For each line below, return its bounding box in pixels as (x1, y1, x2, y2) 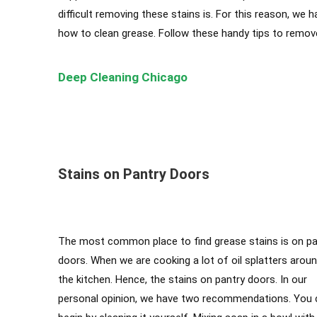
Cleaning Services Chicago (58, 100, 181, 114)
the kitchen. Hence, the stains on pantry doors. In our (58, 273, 307, 287)
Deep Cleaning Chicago (58, 70, 188, 85)
